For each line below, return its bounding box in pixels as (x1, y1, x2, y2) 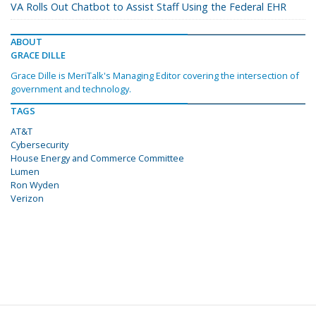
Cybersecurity (11, 138, 68, 152)
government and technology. (11, 83, 131, 96)
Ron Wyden (11, 178, 59, 192)
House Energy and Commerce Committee (11, 152, 184, 165)
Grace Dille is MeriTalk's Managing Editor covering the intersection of (11, 69, 299, 83)
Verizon (11, 192, 44, 205)
